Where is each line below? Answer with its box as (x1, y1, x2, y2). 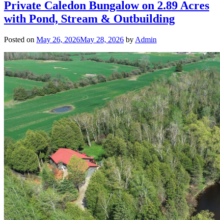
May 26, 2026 (36, 35, 80, 44)
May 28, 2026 (80, 35, 124, 44)
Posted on (4, 35, 36, 44)
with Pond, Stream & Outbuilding (4, 12, 175, 26)
